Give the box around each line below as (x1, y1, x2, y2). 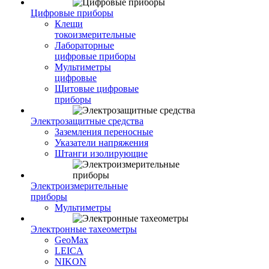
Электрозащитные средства (31, 116, 144, 126)
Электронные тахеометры (31, 224, 137, 234)
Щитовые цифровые (55, 83, 139, 94)
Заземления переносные (55, 127, 153, 137)
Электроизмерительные (31, 181, 128, 191)
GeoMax (55, 235, 88, 245)
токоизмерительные (55, 29, 136, 40)
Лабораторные (55, 40, 114, 50)
